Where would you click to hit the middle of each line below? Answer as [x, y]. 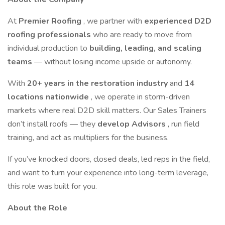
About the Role [37, 208]
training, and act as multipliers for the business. [88, 138]
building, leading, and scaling [145, 48]
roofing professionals [50, 35]
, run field [184, 124]
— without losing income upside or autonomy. [113, 62]
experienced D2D [178, 21]
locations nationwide [49, 97]
